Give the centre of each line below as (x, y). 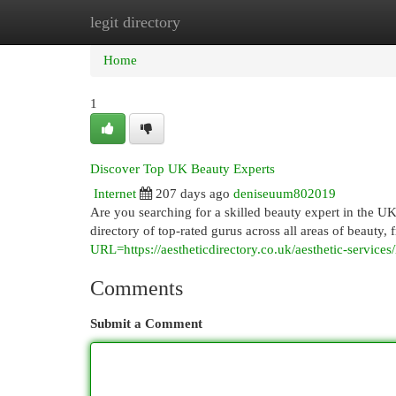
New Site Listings (225, 22)
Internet (115, 194)
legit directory (135, 22)
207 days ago (193, 194)
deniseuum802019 (285, 194)
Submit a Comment (146, 324)
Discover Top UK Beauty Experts (183, 169)
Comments (137, 288)
